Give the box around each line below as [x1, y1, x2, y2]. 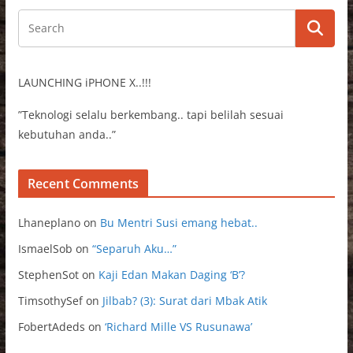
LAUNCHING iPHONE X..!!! [17, 75, 151, 91]
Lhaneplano [17, 215, 80, 231]
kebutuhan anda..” [17, 127, 116, 143]
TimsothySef [17, 293, 83, 309]
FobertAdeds [17, 319, 85, 335]
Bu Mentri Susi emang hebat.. [99, 215, 258, 231]
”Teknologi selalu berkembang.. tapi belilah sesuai [17, 107, 284, 123]
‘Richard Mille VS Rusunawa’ [104, 319, 252, 335]
